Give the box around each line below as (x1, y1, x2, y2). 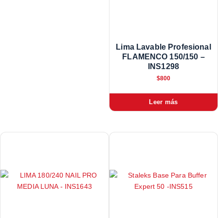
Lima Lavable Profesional (116, 43, 211, 52)
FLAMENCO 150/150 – (122, 53, 205, 61)
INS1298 (148, 62, 179, 71)
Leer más (149, 98, 178, 106)
